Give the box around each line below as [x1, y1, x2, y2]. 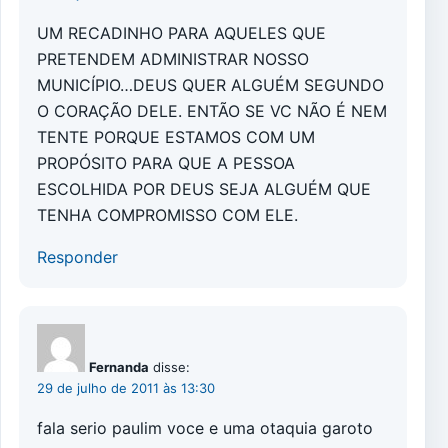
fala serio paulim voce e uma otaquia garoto [37, 418, 373, 439]
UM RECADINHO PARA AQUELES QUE [37, 23, 326, 44]
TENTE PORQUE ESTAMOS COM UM [37, 127, 315, 148]
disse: [153, 359, 190, 376]
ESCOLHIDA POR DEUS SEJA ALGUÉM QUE [37, 179, 371, 200]
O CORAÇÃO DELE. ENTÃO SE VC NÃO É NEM [37, 101, 387, 122]
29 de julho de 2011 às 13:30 [37, 380, 215, 397]
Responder [37, 247, 118, 268]
